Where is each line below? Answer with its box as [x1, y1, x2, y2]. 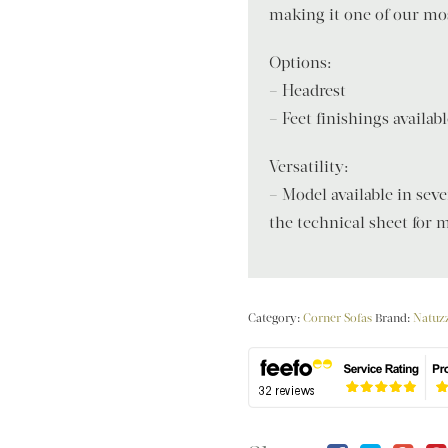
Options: [269, 52, 333, 72]
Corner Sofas [303, 310, 373, 325]
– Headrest [269, 80, 347, 100]
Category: [248, 310, 304, 325]
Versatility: [269, 156, 350, 176]
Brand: [375, 310, 414, 325]
